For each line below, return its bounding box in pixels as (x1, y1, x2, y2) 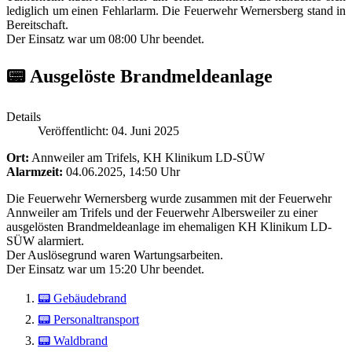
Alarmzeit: (6, 165, 63, 179)
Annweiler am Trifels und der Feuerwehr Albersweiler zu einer (6, 206, 317, 220)
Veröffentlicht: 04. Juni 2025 (38, 124, 179, 138)
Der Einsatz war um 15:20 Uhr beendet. (6, 262, 204, 277)
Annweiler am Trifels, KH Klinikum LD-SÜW (29, 151, 265, 165)
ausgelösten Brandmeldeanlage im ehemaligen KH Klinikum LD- (6, 220, 332, 234)
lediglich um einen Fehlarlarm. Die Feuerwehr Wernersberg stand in (6, 4, 346, 18)
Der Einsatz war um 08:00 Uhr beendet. (6, 32, 204, 46)
